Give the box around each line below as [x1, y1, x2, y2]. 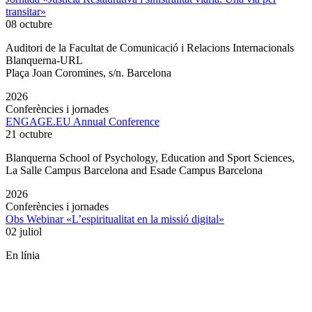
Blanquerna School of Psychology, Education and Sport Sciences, [6, 152, 295, 164]
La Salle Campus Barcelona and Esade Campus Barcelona [6, 164, 263, 177]
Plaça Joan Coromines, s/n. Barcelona [6, 67, 171, 79]
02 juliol [6, 226, 42, 238]
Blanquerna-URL [6, 54, 83, 67]
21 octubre [6, 128, 52, 141]
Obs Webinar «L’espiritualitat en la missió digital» [6, 213, 224, 226]
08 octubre [6, 18, 52, 31]
